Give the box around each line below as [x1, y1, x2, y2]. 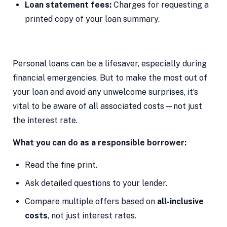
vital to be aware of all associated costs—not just [12, 101, 202, 111]
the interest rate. [12, 116, 78, 126]
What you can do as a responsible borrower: [12, 138, 186, 148]
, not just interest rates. [47, 211, 136, 221]
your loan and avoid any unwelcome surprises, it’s [12, 87, 198, 97]
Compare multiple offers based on [24, 197, 157, 207]
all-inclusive [157, 197, 204, 207]
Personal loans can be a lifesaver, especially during [12, 59, 207, 69]
